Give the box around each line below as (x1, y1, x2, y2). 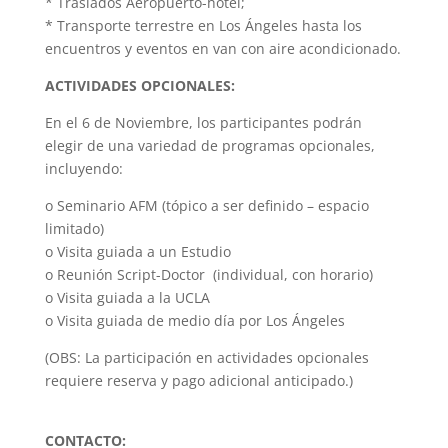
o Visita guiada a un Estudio (44, 242, 231, 261)
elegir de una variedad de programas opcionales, (44, 136, 375, 155)
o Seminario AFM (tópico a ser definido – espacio (44, 196, 369, 215)
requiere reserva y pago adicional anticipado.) (44, 371, 353, 390)
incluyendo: (44, 159, 123, 178)
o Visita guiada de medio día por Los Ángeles (44, 311, 345, 330)
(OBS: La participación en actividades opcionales (44, 348, 369, 367)
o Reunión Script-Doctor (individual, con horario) (44, 265, 373, 284)
